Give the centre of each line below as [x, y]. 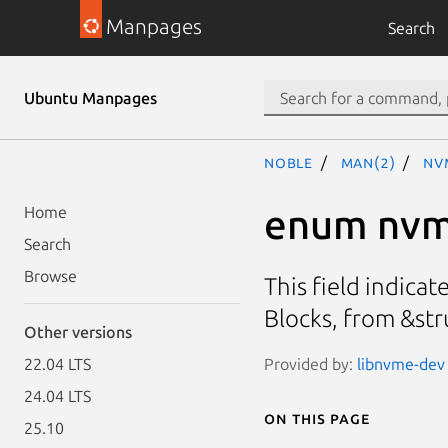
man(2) [368, 162]
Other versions [78, 332]
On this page [317, 417]
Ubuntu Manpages [90, 98]
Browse [50, 276]
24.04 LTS [57, 396]
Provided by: [310, 363]
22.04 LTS [57, 364]
